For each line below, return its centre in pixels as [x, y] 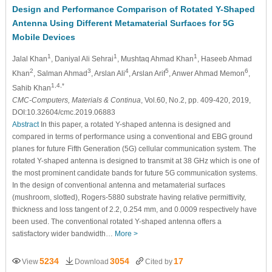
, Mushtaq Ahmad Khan [155, 59]
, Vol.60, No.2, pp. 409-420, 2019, [195, 100]
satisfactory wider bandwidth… [63, 233]
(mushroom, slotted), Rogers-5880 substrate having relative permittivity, [129, 197]
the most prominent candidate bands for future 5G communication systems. [134, 173]
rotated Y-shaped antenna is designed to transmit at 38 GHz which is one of [135, 161]
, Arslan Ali [108, 73]
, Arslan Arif [147, 73]
